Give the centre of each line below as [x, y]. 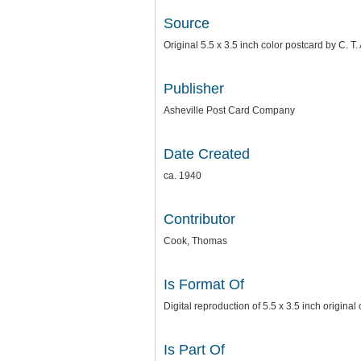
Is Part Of [194, 350]
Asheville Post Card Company [229, 110]
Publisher [194, 89]
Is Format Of [204, 284]
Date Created [207, 154]
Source [187, 23]
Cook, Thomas [195, 241]
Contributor [199, 219]
